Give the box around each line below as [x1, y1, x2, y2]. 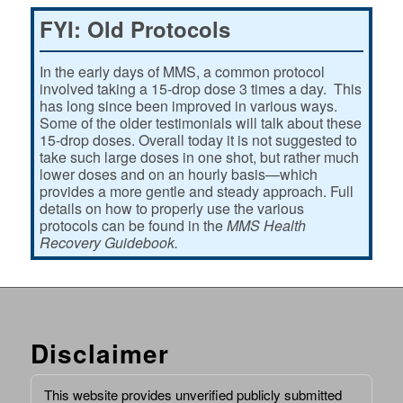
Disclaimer [30, 335, 169, 372]
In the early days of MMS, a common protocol [39, 60, 325, 82]
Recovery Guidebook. [39, 231, 178, 253]
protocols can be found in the [39, 214, 227, 236]
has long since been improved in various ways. [39, 94, 341, 116]
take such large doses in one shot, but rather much [39, 146, 359, 167]
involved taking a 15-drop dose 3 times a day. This [39, 77, 362, 99]
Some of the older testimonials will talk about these [39, 112, 362, 133]
